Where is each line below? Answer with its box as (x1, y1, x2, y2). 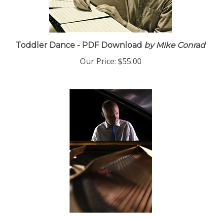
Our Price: (79, 59, 116, 70)
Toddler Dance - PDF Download (16, 44, 142, 53)
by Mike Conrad (142, 44, 205, 53)
